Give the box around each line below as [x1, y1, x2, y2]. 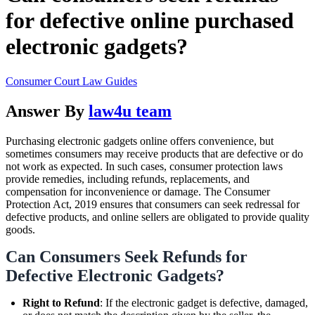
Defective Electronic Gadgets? [6, 266, 224, 285]
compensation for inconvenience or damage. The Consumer [6, 185, 270, 198]
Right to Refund [22, 296, 100, 309]
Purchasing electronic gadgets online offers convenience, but [6, 134, 274, 147]
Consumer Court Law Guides [6, 75, 137, 87]
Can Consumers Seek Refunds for [6, 247, 247, 266]
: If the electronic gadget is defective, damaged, [100, 296, 308, 309]
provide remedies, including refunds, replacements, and [6, 172, 250, 185]
